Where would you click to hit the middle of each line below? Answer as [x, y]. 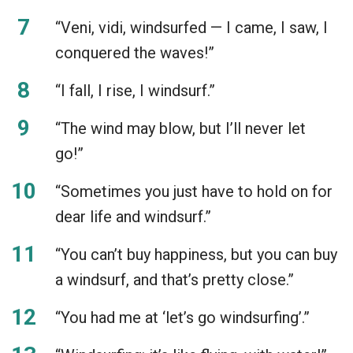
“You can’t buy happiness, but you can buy [196, 254]
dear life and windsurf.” [133, 216]
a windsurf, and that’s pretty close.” [175, 279]
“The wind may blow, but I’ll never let [180, 128]
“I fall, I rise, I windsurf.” [135, 90]
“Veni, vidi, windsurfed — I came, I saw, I [191, 27]
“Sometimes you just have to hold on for [194, 191]
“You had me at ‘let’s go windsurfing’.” [182, 317]
